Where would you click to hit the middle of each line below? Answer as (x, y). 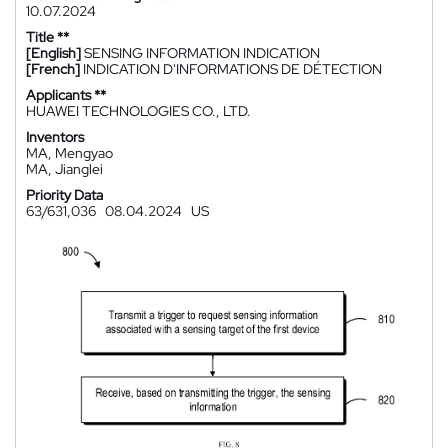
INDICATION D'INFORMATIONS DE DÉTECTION (232, 69)
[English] (53, 53)
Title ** (47, 37)
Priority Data (64, 195)
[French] (53, 69)
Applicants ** (66, 95)
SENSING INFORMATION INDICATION (202, 53)
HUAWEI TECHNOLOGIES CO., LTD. (138, 111)
